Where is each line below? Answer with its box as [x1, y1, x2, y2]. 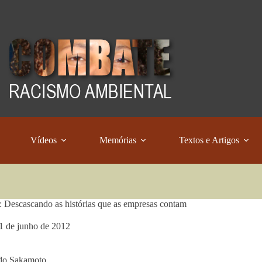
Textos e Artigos [179, 135, 240, 145]
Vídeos [30, 135, 57, 145]
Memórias [99, 135, 137, 145]
